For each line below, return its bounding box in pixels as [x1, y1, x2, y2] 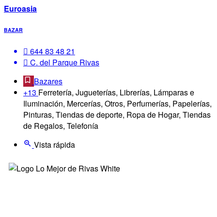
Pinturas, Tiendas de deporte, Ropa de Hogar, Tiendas [23, 108, 211, 120]
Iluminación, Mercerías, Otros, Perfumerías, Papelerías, [23, 97, 212, 109]
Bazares [34, 75, 62, 87]
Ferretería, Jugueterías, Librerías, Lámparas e [38, 86, 194, 98]
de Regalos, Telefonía [23, 120, 98, 131]
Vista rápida [34, 139, 75, 150]
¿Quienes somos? [14, 196, 81, 207]
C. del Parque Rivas [28, 56, 99, 68]
